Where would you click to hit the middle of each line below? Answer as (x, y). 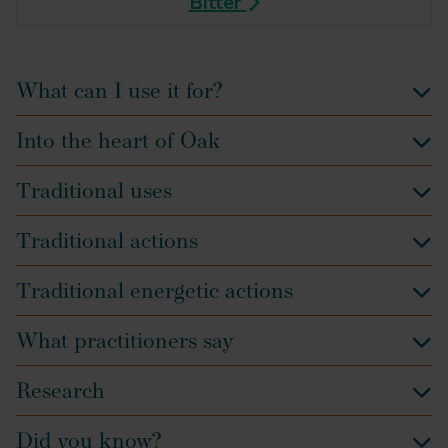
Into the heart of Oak (118, 142)
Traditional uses (94, 192)
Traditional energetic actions (154, 292)
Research (60, 392)
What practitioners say (125, 342)
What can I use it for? (119, 92)
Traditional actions (107, 242)
